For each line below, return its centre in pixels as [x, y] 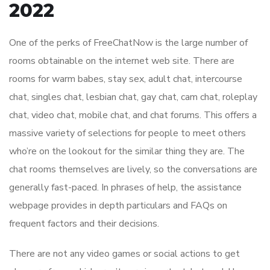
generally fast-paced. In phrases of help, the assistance [125, 188]
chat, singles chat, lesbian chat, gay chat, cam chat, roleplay [133, 97]
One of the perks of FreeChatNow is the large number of [128, 43]
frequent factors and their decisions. [84, 224]
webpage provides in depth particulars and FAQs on [118, 206]
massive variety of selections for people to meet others [127, 133]
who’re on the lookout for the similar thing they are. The [127, 152]
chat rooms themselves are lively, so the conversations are [133, 170]
